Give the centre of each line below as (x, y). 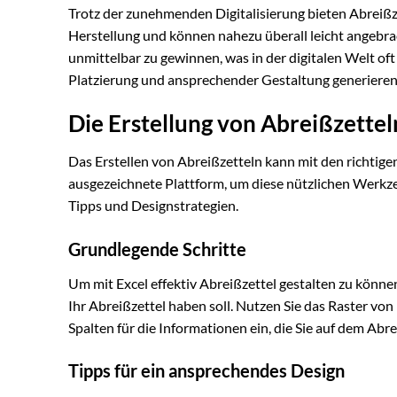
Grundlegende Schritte (157, 249)
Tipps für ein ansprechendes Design (206, 371)
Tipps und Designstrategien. (153, 205)
